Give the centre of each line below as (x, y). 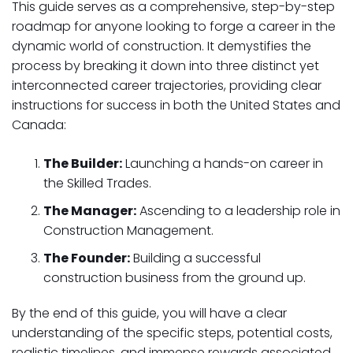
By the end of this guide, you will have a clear (149, 313)
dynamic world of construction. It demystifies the (162, 46)
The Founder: (87, 258)
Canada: (39, 125)
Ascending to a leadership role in (238, 211)
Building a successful (195, 258)
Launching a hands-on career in (223, 163)
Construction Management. (128, 230)
